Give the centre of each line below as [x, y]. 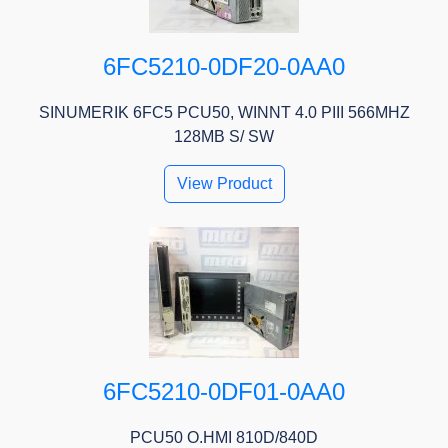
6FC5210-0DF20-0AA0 [224, 67]
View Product [224, 184]
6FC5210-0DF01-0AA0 [224, 392]
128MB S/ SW [224, 137]
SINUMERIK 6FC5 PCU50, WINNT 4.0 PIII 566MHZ [224, 113]
